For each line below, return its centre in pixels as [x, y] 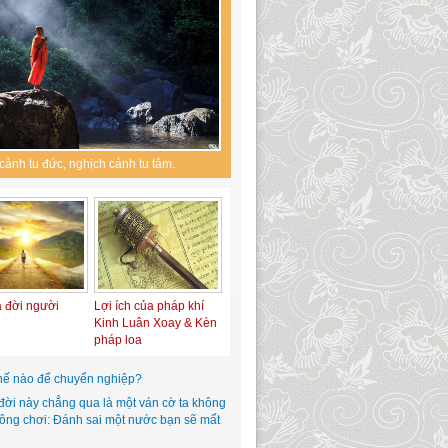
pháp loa [118, 340]
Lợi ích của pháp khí [149, 306]
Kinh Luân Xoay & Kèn [155, 323]
